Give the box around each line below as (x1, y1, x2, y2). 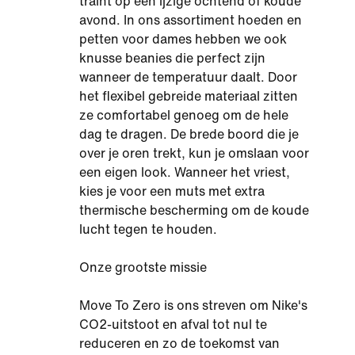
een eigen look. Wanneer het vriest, (79, 166, 290, 179)
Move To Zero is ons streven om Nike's (79, 299, 307, 312)
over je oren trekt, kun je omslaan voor (79, 147, 309, 160)
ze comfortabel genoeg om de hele (79, 109, 288, 122)
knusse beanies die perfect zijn (79, 52, 265, 65)
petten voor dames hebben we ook (79, 32, 287, 46)
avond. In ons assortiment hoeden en (79, 13, 302, 27)
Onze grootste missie (79, 261, 207, 274)
